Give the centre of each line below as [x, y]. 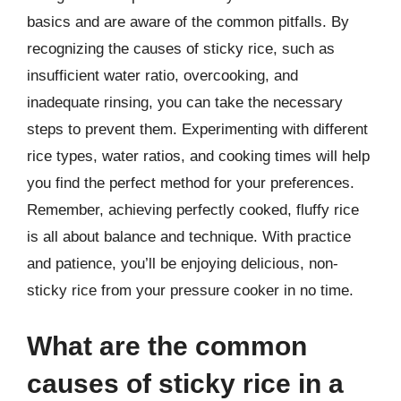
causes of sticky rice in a [185, 383]
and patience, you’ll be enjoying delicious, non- [183, 264]
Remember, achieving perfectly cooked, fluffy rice [193, 210]
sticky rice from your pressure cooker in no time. [190, 290]
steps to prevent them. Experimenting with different [197, 129]
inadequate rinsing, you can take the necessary [185, 102]
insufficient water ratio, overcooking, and [162, 76]
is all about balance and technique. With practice [189, 237]
